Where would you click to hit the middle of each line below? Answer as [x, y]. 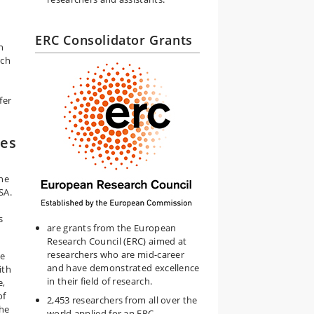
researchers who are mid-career [116, 254]
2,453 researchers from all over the [122, 300]
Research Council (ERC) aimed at [117, 241]
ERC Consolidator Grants [114, 40]
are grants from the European [112, 227]
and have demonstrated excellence [123, 267]
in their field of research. [100, 281]
